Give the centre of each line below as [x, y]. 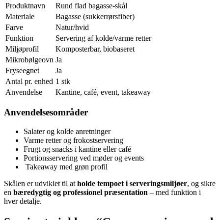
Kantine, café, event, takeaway [103, 92]
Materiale [20, 16]
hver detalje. [23, 201]
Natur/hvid [72, 27]
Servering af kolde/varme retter [103, 38]
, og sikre [201, 183]
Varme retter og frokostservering [73, 140]
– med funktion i [174, 192]
